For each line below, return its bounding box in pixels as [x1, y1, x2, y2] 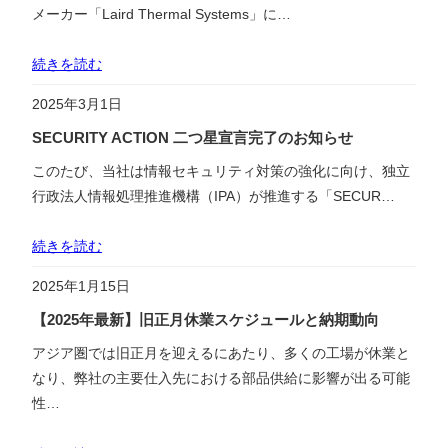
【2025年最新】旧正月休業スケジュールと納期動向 [32, 312, 379, 329]
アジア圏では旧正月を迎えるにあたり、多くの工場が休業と [32, 345, 410, 362]
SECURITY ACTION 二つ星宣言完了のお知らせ [32, 129, 353, 146]
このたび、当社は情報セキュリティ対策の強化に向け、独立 [32, 163, 410, 179]
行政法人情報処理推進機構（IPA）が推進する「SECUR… [32, 188, 395, 204]
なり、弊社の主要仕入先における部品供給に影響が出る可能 [32, 370, 410, 387]
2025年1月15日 [32, 278, 130, 295]
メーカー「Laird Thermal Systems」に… [32, 5, 291, 22]
